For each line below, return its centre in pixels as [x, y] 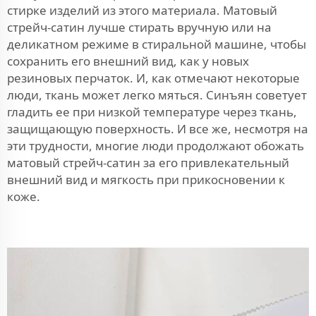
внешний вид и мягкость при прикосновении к [146, 179]
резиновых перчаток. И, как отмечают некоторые [153, 78]
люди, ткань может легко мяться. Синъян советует [157, 95]
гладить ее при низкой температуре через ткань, [152, 111]
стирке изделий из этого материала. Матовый [142, 10]
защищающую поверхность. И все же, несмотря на [158, 128]
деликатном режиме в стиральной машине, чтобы [157, 44]
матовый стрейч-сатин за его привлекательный [148, 162]
